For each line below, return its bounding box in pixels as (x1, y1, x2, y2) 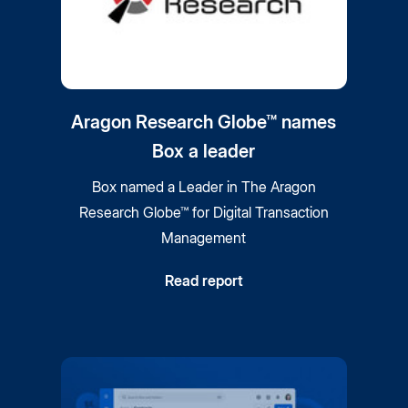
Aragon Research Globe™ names (71, 111, 337, 134)
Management (161, 229, 247, 248)
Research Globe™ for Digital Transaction (78, 203, 329, 222)
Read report (164, 271, 243, 291)
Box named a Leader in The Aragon (91, 178, 316, 197)
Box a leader (152, 140, 256, 163)
